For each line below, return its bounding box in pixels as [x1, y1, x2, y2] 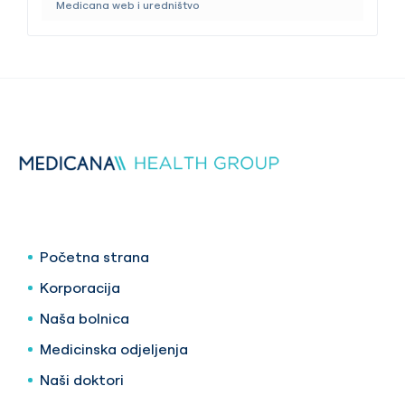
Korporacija [40, 278, 120, 297]
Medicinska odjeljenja [40, 340, 188, 359]
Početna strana [40, 248, 149, 267]
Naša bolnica [40, 309, 129, 328]
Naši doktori [40, 371, 124, 390]
